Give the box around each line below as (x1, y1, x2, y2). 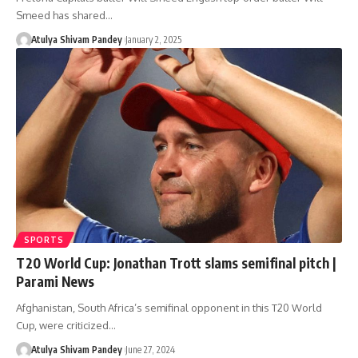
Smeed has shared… (16, 8, 113, 22)
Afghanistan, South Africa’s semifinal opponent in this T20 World (16, 301, 322, 315)
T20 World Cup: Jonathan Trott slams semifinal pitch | (16, 254, 336, 272)
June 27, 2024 (125, 344, 175, 356)
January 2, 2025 (125, 33, 181, 46)
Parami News (16, 272, 94, 291)
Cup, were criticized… (16, 319, 116, 332)
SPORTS (24, 235, 64, 245)
